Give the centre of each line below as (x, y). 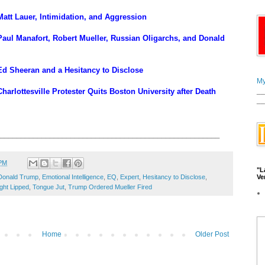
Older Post (212, 235)
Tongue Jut (49, 187)
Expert (130, 177)
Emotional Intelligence (73, 177)
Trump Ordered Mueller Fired (110, 187)
